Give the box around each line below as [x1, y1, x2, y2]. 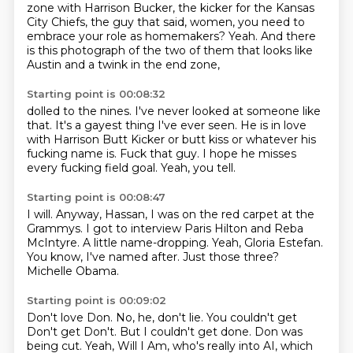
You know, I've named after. [26, 250, 183, 264]
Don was [254, 325, 303, 339]
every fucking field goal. [26, 161, 161, 175]
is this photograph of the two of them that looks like [26, 43, 313, 58]
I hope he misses [202, 147, 296, 161]
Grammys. [26, 221, 86, 236]
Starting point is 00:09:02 [26, 294, 166, 307]
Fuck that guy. [119, 147, 203, 161]
